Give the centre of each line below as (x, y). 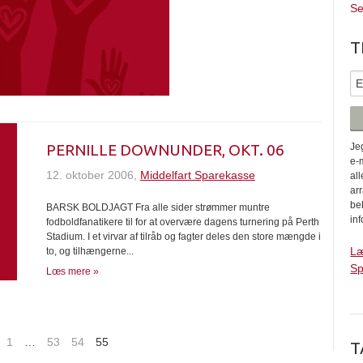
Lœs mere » (72, 271)
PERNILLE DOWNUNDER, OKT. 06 (165, 150)
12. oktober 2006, (93, 175)
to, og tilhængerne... (90, 251)
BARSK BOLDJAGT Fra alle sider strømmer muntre (158, 207)
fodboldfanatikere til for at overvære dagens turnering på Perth (182, 222)
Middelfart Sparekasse (197, 175)
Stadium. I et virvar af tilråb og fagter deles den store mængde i (183, 237)
